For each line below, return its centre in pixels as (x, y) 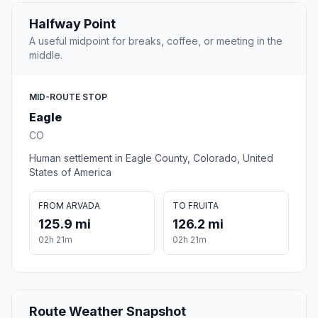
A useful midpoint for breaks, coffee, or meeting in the (156, 41)
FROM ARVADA (69, 206)
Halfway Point (72, 24)
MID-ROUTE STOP (68, 97)
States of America (70, 172)
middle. (46, 55)
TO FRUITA (196, 206)
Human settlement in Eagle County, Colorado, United (151, 158)
